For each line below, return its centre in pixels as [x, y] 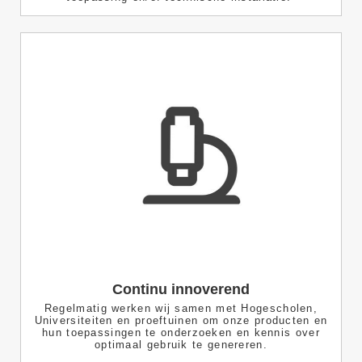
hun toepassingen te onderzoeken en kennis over [181, 333]
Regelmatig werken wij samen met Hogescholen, [181, 309]
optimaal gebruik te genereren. [181, 345]
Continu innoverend [181, 290]
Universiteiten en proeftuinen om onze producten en [181, 321]
